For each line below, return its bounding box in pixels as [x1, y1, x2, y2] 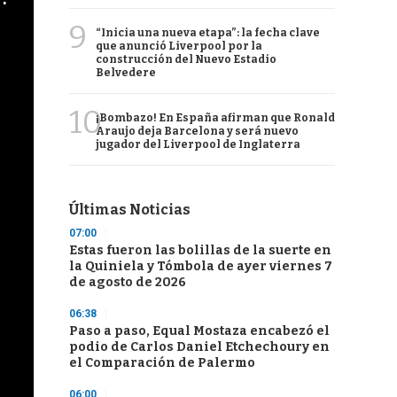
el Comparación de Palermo [69, 355, 255, 370]
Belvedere [96, 66, 156, 79]
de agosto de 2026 [69, 275, 186, 290]
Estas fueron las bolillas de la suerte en [69, 243, 331, 258]
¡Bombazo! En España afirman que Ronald [96, 112, 335, 124]
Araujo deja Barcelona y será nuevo [96, 125, 299, 137]
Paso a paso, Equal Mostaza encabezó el [69, 323, 330, 339]
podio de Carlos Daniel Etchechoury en [69, 339, 330, 354]
